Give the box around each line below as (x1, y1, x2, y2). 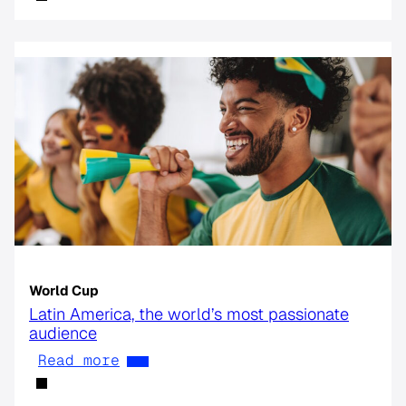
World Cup (29, 281, 99, 299)
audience (29, 322, 97, 343)
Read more (38, 350, 120, 370)
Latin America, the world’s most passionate (29, 303, 349, 324)
